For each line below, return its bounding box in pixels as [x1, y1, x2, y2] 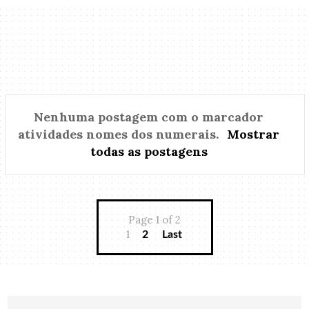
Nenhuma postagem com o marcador [34, 108, 264, 125]
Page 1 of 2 [128, 212, 181, 226]
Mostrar [227, 126, 280, 142]
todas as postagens [90, 143, 208, 159]
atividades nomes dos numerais [18, 126, 217, 142]
